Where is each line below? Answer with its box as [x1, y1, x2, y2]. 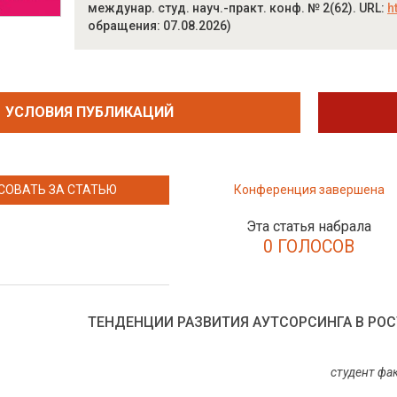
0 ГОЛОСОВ [263, 237, 355, 257]
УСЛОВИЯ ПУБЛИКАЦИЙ [5, 104, 175, 121]
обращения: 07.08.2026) [87, 19, 231, 33]
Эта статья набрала [246, 218, 372, 235]
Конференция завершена [233, 183, 385, 197]
